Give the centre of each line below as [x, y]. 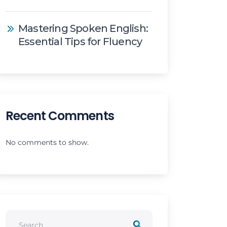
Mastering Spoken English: [83, 28]
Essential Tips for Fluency [80, 41]
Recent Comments [60, 116]
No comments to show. [47, 142]
